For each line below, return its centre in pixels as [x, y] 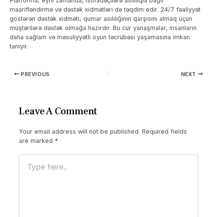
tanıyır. [19, 46]
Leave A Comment [58, 112]
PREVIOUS [34, 74]
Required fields [164, 132]
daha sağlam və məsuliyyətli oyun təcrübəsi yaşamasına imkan [100, 37]
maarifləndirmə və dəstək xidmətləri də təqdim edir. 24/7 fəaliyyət [105, 9]
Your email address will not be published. [79, 132]
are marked [37, 141]
